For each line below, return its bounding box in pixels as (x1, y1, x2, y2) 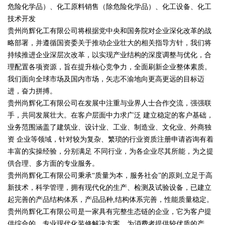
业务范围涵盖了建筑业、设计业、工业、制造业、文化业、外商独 (8, 124, 211, 131)
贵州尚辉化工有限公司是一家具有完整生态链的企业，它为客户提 (8, 208, 211, 215)
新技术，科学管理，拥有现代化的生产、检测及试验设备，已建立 (8, 184, 211, 191)
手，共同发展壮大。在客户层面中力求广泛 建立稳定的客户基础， (8, 111, 213, 119)
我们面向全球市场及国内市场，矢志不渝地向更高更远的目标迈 (8, 75, 204, 83)
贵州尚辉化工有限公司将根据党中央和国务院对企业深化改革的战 (8, 27, 211, 35)
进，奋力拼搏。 (8, 87, 57, 95)
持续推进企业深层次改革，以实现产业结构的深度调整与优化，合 (8, 51, 211, 59)
